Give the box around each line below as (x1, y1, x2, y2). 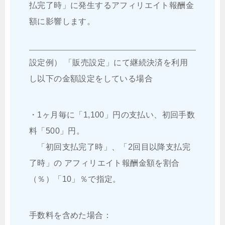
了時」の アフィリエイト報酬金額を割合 (29, 159, 180, 168)
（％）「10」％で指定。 (29, 175, 121, 184)
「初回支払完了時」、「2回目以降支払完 (29, 143, 190, 152)
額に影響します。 (29, 17, 95, 26)
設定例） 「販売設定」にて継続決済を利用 (29, 58, 188, 67)
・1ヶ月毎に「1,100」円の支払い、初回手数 (29, 110, 195, 120)
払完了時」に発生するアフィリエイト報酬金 (29, 1, 194, 10)
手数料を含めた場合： (29, 211, 111, 220)
